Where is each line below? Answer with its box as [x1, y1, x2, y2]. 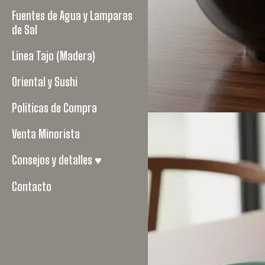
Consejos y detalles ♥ [12, 153, 102, 167]
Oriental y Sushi [12, 75, 77, 89]
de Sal [12, 22, 37, 37]
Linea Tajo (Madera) [12, 49, 95, 63]
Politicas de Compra [12, 101, 97, 115]
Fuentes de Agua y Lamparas [12, 8, 132, 22]
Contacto [12, 179, 51, 193]
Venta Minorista [12, 127, 80, 141]
